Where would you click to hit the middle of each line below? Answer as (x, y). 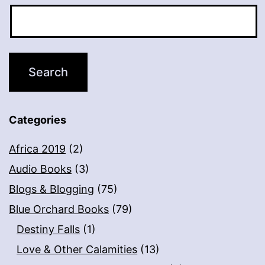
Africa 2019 (37, 149)
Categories (38, 120)
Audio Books (40, 169)
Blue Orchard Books (59, 209)
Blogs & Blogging (51, 189)
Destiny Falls (49, 230)
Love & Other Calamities (77, 250)
